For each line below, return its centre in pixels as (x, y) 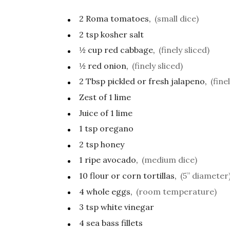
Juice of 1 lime (106, 113)
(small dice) (177, 18)
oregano (117, 129)
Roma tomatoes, (118, 18)
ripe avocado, (111, 160)
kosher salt (122, 34)
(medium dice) (169, 160)
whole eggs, (109, 191)
